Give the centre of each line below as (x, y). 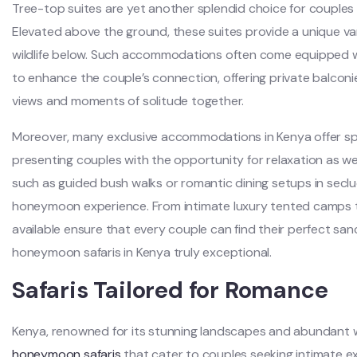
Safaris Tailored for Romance (170, 290)
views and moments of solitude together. (128, 100)
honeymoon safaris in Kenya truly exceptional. (142, 252)
